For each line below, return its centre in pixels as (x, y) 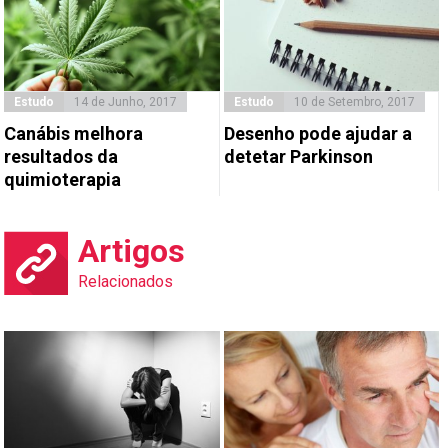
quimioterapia (63, 180)
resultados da (61, 157)
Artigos (132, 251)
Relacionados (126, 282)
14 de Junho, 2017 (126, 102)
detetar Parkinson (298, 157)
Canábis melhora (74, 134)
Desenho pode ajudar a (317, 134)
